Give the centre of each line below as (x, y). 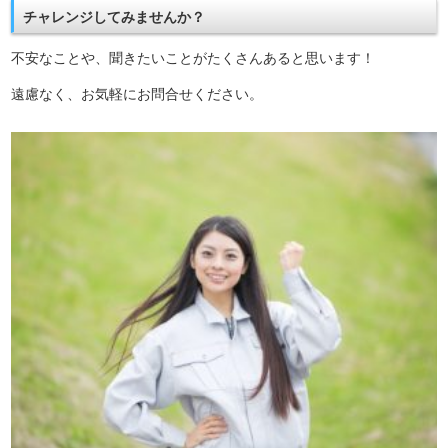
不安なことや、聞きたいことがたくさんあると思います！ (193, 57)
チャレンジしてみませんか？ (113, 17)
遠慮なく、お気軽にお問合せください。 (137, 93)
